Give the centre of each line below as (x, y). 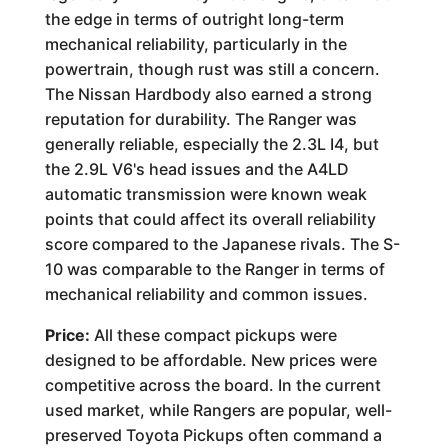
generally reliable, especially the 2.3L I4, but (211, 144)
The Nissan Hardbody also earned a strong (208, 94)
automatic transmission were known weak (205, 194)
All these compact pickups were (213, 335)
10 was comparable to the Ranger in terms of (214, 269)
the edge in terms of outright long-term (194, 19)
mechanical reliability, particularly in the (195, 44)
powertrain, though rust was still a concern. (212, 69)
